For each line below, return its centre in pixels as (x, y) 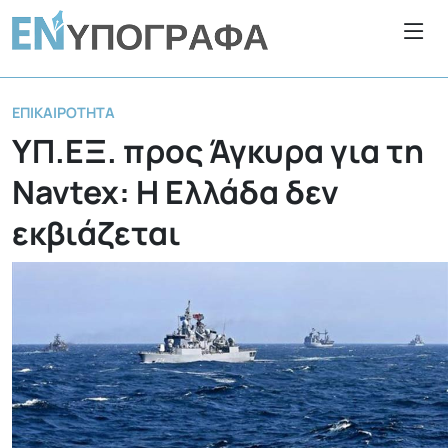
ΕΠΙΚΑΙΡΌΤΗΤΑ (63, 112)
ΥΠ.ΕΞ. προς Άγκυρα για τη (218, 150)
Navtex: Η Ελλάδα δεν (175, 191)
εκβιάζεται (96, 232)
